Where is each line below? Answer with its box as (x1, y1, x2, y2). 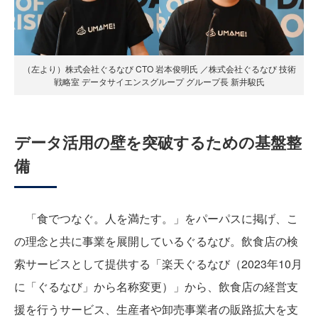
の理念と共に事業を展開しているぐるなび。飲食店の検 (14, 233, 298, 250)
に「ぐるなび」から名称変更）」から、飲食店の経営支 (14, 278, 298, 295)
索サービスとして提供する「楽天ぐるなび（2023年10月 (14, 256, 302, 273)
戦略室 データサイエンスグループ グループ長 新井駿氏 (53, 75, 265, 88)
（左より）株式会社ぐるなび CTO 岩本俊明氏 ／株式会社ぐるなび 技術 (22, 62, 296, 75)
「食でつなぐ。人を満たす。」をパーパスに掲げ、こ (14, 210, 298, 227)
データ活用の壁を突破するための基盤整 (14, 131, 302, 154)
